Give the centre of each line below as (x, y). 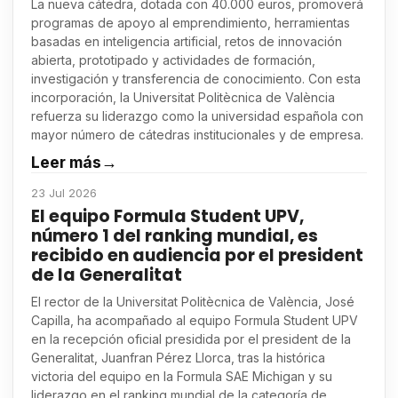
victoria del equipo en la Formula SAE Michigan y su (182, 377)
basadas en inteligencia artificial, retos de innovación (187, 42)
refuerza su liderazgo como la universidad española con (197, 116)
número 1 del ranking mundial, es (175, 236)
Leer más (66, 163)
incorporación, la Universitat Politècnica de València (183, 98)
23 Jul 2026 (64, 193)
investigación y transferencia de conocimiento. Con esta (196, 79)
